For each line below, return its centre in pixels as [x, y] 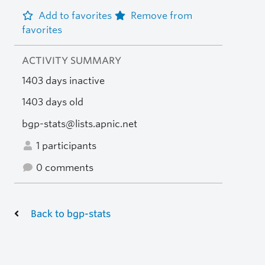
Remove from [161, 15]
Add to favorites [76, 15]
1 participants [65, 146]
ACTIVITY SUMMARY [71, 60]
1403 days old [52, 102]
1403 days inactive [63, 80]
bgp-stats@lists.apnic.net [79, 124]
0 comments [63, 167]
